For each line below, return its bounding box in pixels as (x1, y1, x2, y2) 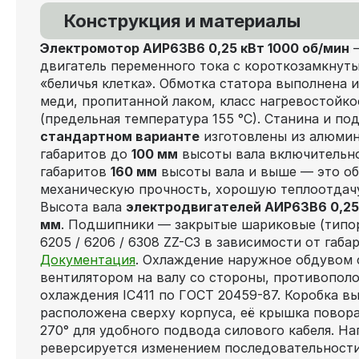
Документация (40, 252, 135, 268)
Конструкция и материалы (64, 10, 301, 31)
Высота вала (40, 199, 126, 215)
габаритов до (40, 146, 131, 162)
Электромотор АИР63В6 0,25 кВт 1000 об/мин (40, 40, 349, 56)
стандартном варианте (40, 128, 200, 144)
